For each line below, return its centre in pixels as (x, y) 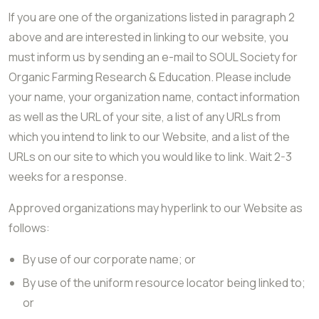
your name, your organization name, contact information (154, 97)
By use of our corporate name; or (109, 259)
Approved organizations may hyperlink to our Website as (156, 208)
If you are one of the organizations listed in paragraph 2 (152, 17)
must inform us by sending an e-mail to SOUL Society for (153, 57)
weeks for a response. (68, 177)
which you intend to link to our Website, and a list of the (149, 137)
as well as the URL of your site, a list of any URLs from (145, 117)
